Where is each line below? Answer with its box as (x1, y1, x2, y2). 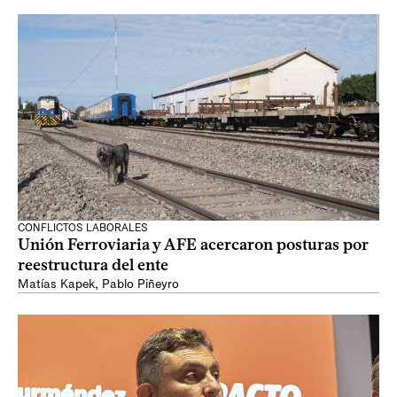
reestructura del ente (18, 255, 168, 275)
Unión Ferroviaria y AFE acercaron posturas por (18, 235, 369, 254)
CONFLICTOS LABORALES (18, 222, 148, 234)
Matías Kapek (18, 276, 95, 292)
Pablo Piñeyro (102, 276, 179, 292)
